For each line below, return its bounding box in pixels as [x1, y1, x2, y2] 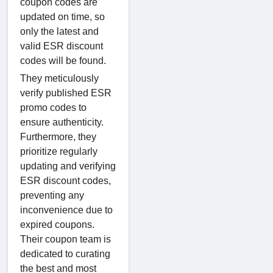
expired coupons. [20, 219, 94, 230]
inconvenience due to [20, 204, 113, 215]
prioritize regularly [20, 146, 97, 157]
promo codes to [20, 102, 87, 113]
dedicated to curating [20, 248, 110, 259]
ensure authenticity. [20, 116, 104, 127]
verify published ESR [20, 87, 112, 98]
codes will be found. [20, 55, 111, 66]
